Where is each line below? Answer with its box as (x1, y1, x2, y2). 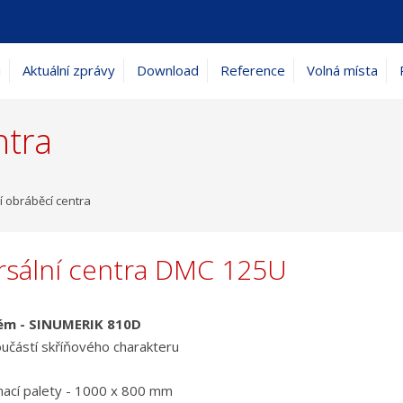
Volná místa (307, 61, 378, 79)
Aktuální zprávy (22, 61, 115, 79)
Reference (220, 61, 285, 79)
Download (137, 61, 199, 79)
